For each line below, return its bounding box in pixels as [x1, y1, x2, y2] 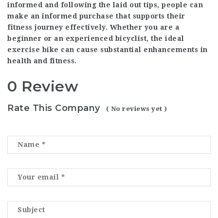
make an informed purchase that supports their [7, 12, 185, 20]
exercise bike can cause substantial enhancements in [7, 45, 208, 54]
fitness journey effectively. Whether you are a [7, 23, 180, 31]
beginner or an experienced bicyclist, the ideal [7, 34, 184, 42]
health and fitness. [7, 56, 77, 65]
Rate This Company [7, 103, 100, 114]
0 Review [7, 77, 78, 95]
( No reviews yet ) [106, 105, 167, 113]
